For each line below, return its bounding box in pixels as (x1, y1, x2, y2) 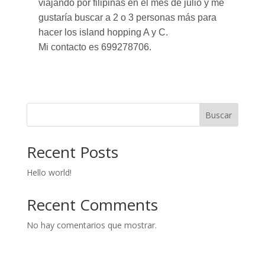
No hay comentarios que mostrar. (26, 219, 157, 231)
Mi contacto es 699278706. (38, 42, 151, 52)
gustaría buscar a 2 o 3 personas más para (38, 12, 216, 22)
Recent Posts (26, 141, 118, 163)
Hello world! (26, 167, 72, 178)
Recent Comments (26, 194, 158, 215)
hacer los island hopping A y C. (38, 27, 168, 37)
